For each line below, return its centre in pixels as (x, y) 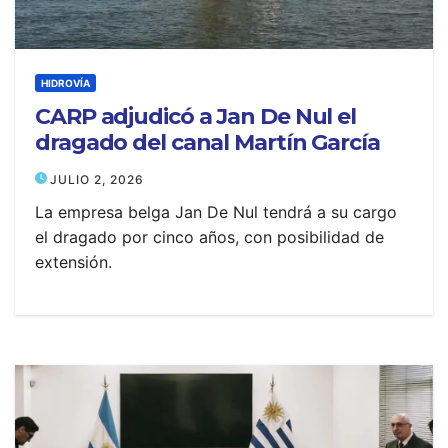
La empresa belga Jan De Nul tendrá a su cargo (216, 212)
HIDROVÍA (65, 83)
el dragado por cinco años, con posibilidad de (209, 237)
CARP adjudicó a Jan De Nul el (196, 116)
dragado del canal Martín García (207, 142)
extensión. (73, 262)
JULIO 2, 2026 (97, 179)
